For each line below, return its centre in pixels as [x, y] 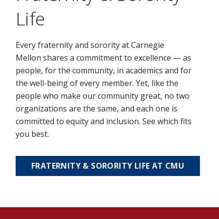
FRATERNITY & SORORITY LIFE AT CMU [108, 166]
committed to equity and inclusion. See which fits [104, 121]
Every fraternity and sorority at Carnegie [90, 45]
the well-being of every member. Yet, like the [97, 83]
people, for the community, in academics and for [104, 70]
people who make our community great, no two [103, 96]
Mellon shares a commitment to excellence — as [103, 57]
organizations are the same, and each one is [97, 108]
